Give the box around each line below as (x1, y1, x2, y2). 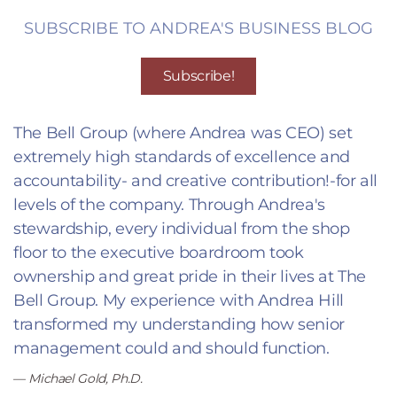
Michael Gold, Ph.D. (28, 370, 143, 386)
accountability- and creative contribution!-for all (13, 170, 378, 191)
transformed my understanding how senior (13, 314, 345, 334)
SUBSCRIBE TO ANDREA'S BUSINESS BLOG (24, 18, 373, 38)
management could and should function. (13, 338, 330, 358)
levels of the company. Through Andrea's (13, 194, 325, 214)
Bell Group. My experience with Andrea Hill (13, 290, 344, 310)
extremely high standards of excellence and (13, 146, 350, 167)
